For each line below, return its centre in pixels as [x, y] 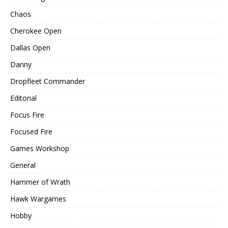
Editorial [23, 98]
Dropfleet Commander [48, 81]
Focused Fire [31, 131]
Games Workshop [40, 148]
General [23, 165]
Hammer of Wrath [40, 182]
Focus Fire [27, 115]
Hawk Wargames [38, 198]
